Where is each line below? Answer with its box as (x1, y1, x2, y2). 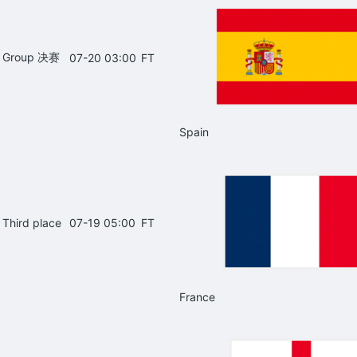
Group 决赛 (2, 49, 60, 64)
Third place (2, 215, 61, 229)
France (179, 289, 215, 304)
